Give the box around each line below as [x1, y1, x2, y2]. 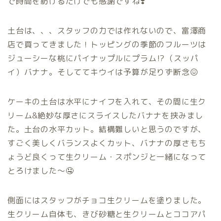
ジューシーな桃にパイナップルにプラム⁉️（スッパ [7, 53, 199, 64]
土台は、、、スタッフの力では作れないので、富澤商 [7, 25, 207, 37]
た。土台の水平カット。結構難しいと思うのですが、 [7, 124, 207, 135]
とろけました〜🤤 [7, 165, 74, 177]
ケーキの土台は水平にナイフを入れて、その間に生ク [7, 96, 207, 108]
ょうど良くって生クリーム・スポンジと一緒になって [7, 151, 207, 163]
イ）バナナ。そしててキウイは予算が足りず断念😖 [7, 67, 199, 78]
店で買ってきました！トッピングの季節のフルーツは [7, 39, 207, 50]
